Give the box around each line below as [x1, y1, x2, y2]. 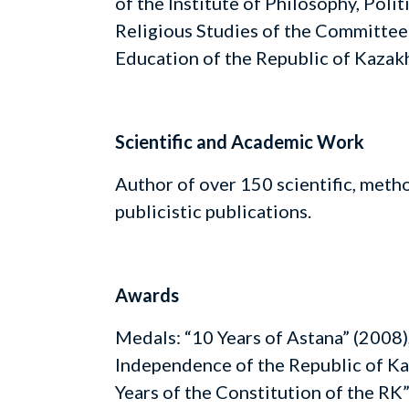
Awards [115, 284, 179, 306]
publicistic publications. [115, 200, 311, 222]
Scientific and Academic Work [115, 131, 364, 152]
